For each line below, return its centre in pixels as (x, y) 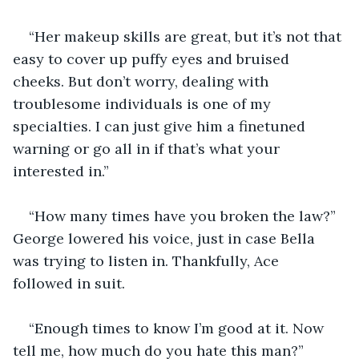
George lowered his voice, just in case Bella (166, 238)
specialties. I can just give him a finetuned (161, 126)
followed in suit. (69, 283)
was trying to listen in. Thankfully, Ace (148, 260)
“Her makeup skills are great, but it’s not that (187, 36)
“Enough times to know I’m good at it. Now (178, 328)
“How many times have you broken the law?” (184, 216)
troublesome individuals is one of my (144, 103)
